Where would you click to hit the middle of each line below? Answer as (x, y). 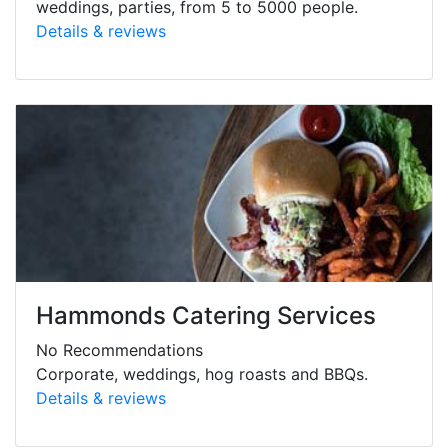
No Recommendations (122, 350)
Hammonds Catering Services (206, 316)
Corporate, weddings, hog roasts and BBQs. (202, 374)
